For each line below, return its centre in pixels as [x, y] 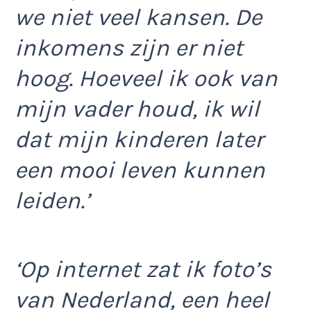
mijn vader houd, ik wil [137, 109]
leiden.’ [52, 201]
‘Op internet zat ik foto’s [143, 269]
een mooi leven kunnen [140, 170]
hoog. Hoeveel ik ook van [146, 79]
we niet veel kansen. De [138, 18]
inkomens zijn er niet [129, 48]
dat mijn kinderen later [139, 140]
